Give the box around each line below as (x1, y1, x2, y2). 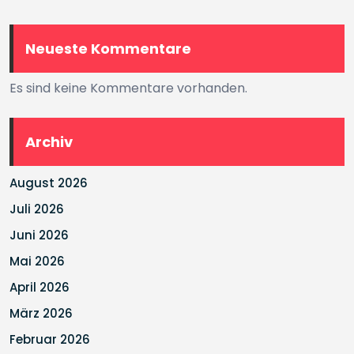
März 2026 (9, 305, 73, 322)
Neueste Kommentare (25, 39, 191, 58)
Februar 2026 (9, 331, 90, 348)
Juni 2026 (9, 227, 69, 243)
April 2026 (9, 279, 70, 296)
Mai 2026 (9, 253, 65, 269)
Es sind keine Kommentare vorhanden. (9, 79, 247, 97)
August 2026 (9, 175, 88, 191)
